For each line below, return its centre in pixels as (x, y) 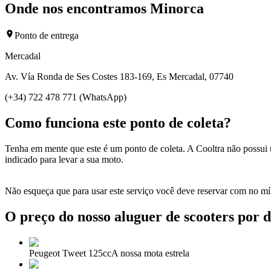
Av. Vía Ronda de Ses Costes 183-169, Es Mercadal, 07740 (119, 76)
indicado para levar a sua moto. (64, 159)
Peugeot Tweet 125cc (70, 253)
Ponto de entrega (47, 35)
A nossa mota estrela (150, 253)
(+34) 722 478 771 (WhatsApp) (66, 97)
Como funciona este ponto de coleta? (118, 122)
